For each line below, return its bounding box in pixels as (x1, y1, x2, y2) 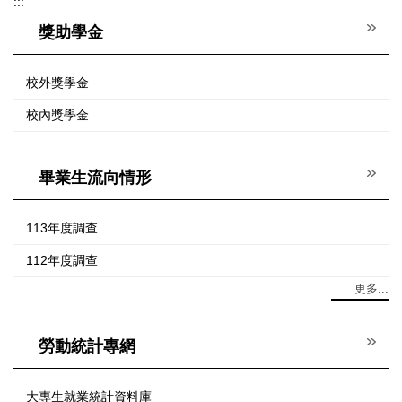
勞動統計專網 (39, 337, 135, 356)
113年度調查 (26, 221, 98, 236)
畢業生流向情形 (39, 169, 152, 188)
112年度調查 (26, 253, 98, 268)
